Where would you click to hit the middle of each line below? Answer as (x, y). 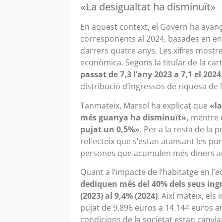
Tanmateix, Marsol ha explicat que (145, 105)
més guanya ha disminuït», (135, 117)
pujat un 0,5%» (110, 129)
